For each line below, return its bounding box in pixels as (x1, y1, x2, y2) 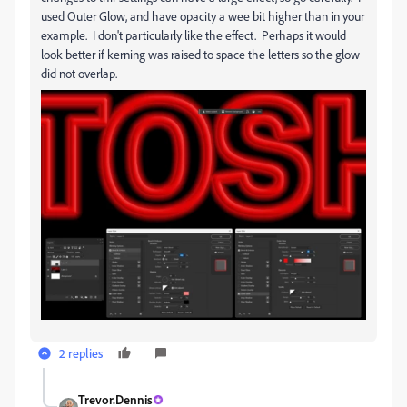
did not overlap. (41, 65, 117, 81)
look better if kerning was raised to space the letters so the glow (41, 45, 360, 62)
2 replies (59, 345, 103, 362)
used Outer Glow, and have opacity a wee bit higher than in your (41, 7, 364, 24)
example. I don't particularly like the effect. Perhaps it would (41, 26, 346, 43)
